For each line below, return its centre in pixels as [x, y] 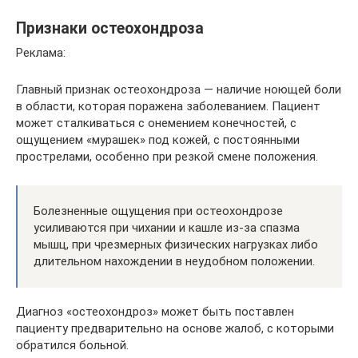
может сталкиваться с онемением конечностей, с [156, 123]
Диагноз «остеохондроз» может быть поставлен [155, 312]
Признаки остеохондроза [110, 29]
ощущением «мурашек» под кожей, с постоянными [158, 140]
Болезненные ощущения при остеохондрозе [158, 211]
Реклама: [41, 53]
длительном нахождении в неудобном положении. [174, 261]
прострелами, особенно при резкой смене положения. [167, 157]
